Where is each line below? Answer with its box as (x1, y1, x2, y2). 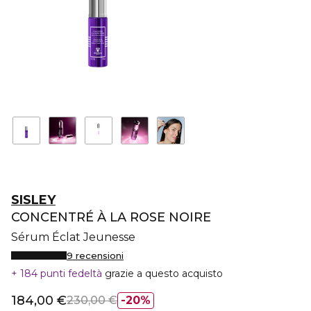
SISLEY (11, 192, 56, 208)
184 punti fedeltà (17, 267, 105, 280)
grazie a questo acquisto (105, 267, 223, 280)
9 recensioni (67, 250, 124, 261)
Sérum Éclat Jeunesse (11, 230, 135, 244)
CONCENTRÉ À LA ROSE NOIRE (11, 210, 211, 225)
